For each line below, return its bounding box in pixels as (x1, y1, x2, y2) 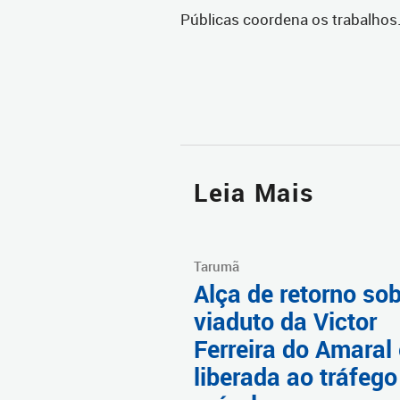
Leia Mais (194, 176, 314, 210)
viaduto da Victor (194, 305, 377, 338)
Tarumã (194, 257, 239, 276)
